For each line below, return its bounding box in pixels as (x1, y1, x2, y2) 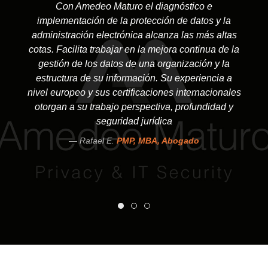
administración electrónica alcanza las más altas (31, 30, 237, 41)
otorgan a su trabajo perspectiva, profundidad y (35, 102, 233, 112)
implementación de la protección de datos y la (37, 16, 231, 26)
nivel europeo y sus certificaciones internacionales (27, 87, 241, 98)
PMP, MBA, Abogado (117, 136, 199, 146)
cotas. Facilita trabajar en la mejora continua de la (29, 44, 239, 55)
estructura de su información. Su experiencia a (36, 73, 232, 84)
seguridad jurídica (96, 116, 172, 127)
